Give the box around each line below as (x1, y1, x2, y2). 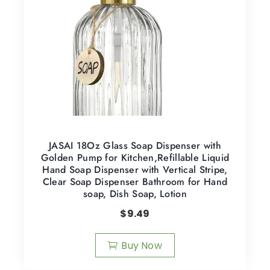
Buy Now (121, 238, 162, 253)
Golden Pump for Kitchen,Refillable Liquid (40, 150, 230, 165)
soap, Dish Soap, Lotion (83, 186, 187, 201)
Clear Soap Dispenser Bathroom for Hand (42, 174, 228, 189)
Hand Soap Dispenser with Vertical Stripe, (42, 162, 228, 177)
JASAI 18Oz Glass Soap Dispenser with (49, 138, 221, 152)
